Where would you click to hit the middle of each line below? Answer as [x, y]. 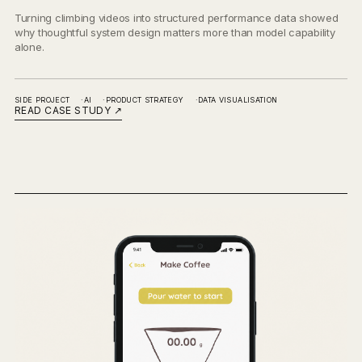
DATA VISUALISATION [238, 100]
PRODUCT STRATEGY [145, 100]
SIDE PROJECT [42, 100]
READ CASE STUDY [64, 111]
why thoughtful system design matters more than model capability [175, 33]
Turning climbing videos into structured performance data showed [177, 18]
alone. [29, 47]
